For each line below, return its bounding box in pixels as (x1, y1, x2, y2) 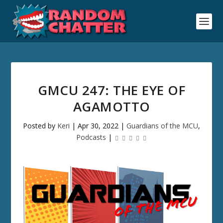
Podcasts (76, 132, 106, 142)
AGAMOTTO (73, 98, 150, 115)
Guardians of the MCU (126, 121, 198, 130)
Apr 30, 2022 (78, 121, 118, 130)
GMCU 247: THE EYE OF (38, 81, 185, 99)
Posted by (23, 121, 57, 130)
